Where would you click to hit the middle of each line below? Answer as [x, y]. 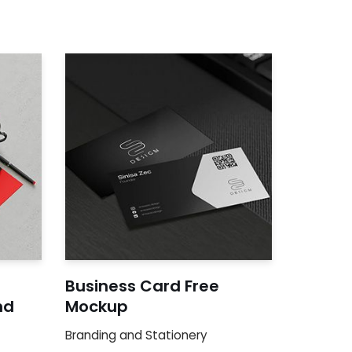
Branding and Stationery [137, 335]
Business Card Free [143, 286]
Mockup [97, 306]
